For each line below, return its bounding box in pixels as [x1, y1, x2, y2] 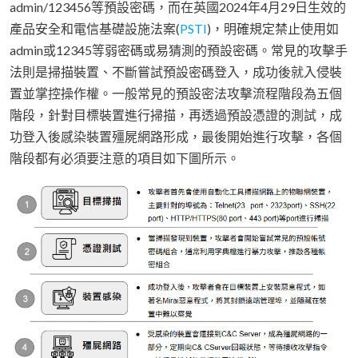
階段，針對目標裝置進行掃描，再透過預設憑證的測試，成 [10, 107, 342, 123]
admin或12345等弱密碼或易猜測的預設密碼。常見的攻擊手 [10, 42, 348, 58]
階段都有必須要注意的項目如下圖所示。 [10, 150, 240, 166]
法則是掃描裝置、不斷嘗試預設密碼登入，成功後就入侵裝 [10, 64, 342, 80]
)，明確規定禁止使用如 [207, 21, 339, 37]
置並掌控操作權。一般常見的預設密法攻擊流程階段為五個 [10, 86, 342, 101]
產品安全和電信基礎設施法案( [10, 21, 180, 37]
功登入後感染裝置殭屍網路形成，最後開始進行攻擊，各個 [10, 129, 342, 145]
